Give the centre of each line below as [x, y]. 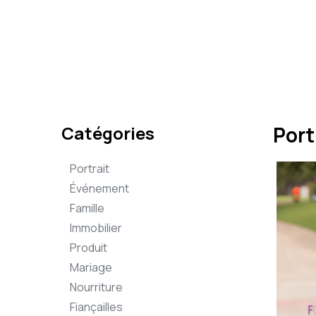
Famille [87, 208]
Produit [89, 248]
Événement [99, 188]
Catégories [108, 133]
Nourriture [96, 287]
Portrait [90, 169]
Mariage [91, 267]
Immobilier [96, 228]
